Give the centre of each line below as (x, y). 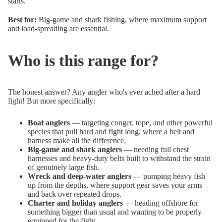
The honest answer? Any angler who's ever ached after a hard (104, 92)
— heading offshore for (161, 203)
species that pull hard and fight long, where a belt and (111, 132)
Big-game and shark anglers (75, 150)
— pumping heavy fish (168, 176)
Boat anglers (49, 123)
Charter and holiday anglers (75, 203)
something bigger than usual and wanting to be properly (115, 212)
